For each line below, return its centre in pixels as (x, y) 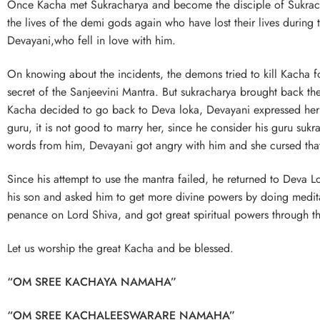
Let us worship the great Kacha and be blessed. (120, 249)
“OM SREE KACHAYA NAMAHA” (92, 282)
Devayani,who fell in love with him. (91, 40)
